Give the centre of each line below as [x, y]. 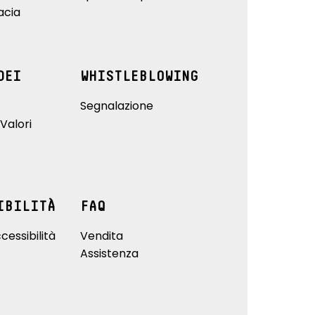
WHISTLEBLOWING [139, 76]
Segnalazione [116, 105]
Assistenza [109, 253]
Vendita [101, 236]
